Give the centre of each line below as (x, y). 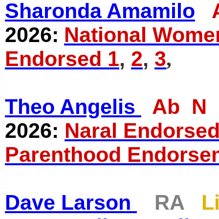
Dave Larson (68, 202)
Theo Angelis (70, 107)
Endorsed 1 (62, 59)
